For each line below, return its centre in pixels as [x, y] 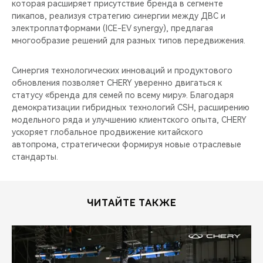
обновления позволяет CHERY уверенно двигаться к [117, 82]
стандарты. [35, 156]
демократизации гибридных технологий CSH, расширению [131, 107]
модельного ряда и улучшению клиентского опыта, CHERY [129, 119]
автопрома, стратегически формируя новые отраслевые [127, 144]
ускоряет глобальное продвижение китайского [107, 132]
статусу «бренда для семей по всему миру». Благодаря [123, 95]
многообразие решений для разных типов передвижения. [129, 40]
